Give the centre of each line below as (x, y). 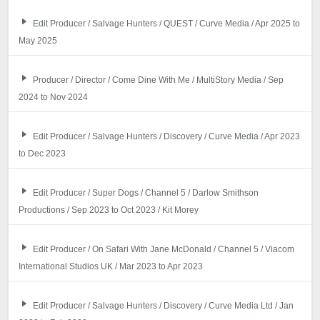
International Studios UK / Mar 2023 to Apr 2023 (111, 267)
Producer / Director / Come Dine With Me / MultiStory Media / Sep (158, 80)
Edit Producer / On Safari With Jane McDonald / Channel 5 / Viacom (163, 250)
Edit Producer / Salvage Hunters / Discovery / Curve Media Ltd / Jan (163, 306)
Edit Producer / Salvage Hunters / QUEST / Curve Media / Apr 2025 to (166, 24)
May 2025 (38, 41)
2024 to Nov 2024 (54, 97)
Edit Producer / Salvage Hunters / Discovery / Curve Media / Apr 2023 (166, 137)
